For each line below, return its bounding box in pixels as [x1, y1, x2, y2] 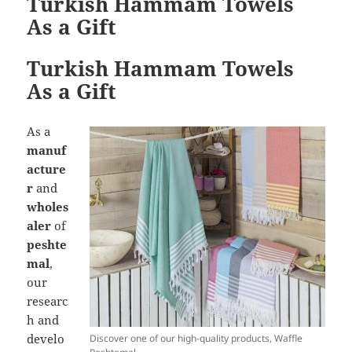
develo [27, 330, 65, 346]
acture [27, 160, 67, 177]
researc [27, 292, 68, 309]
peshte [27, 236, 68, 252]
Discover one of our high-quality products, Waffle [89, 331, 302, 345]
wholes [27, 198, 69, 214]
